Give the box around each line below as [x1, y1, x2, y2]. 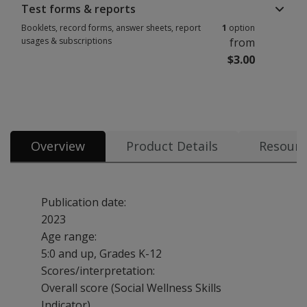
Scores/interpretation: [41, 263, 155, 278]
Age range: [41, 229, 97, 244]
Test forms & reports [21, 1, 136, 16]
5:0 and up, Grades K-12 [41, 246, 162, 261]
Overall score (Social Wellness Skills [41, 280, 221, 295]
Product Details [126, 138, 218, 154]
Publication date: [41, 195, 126, 210]
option [229, 22, 255, 34]
